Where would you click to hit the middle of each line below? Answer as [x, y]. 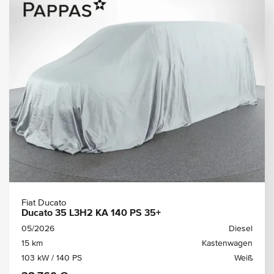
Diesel [241, 229]
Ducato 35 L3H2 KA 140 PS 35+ [91, 213]
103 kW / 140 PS [52, 258]
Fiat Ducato [44, 203]
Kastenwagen [227, 243]
